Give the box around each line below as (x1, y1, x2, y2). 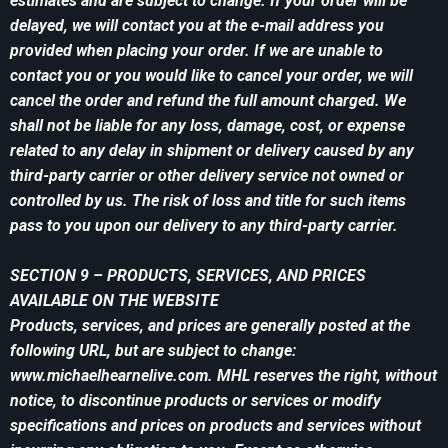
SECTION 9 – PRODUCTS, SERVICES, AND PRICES (10, 266, 366, 286)
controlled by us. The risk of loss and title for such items (10, 191, 406, 211)
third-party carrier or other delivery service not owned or (10, 166, 404, 186)
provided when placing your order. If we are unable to (10, 41, 383, 61)
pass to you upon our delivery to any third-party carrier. (10, 216, 398, 236)
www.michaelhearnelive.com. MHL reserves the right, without (10, 366, 437, 386)
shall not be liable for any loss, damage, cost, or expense (10, 116, 405, 136)
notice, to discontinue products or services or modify (10, 391, 381, 411)
